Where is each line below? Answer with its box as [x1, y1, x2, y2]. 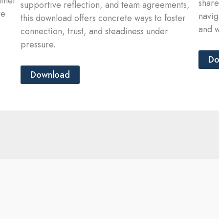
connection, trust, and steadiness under [21, 25, 168, 38]
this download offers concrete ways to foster [21, 12, 186, 25]
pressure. [21, 38, 56, 51]
